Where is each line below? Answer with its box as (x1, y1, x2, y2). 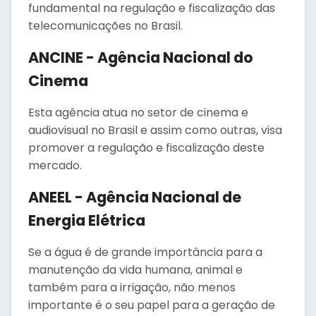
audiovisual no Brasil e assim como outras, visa (28, 122, 282, 138)
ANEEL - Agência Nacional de (28, 187, 241, 207)
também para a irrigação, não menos (28, 279, 236, 296)
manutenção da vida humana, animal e (28, 262, 243, 278)
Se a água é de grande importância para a (28, 244, 262, 260)
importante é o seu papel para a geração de (28, 297, 275, 313)
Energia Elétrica (28, 210, 145, 231)
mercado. (28, 157, 82, 174)
